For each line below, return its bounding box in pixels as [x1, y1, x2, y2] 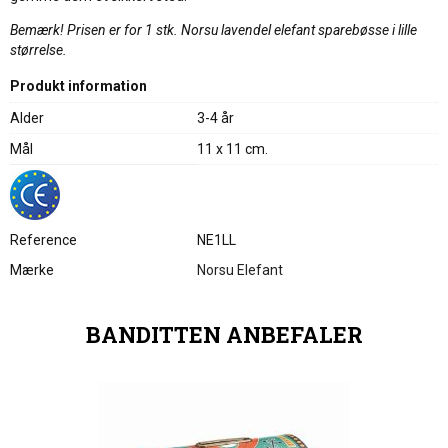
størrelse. [10, 42, 67, 58]
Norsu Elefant [197, 262, 283, 278]
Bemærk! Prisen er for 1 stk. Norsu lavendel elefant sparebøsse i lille [10, 22, 417, 38]
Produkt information [10, 78, 147, 94]
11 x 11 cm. [197, 141, 268, 157]
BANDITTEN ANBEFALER [85, 320, 363, 349]
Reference [10, 232, 77, 248]
